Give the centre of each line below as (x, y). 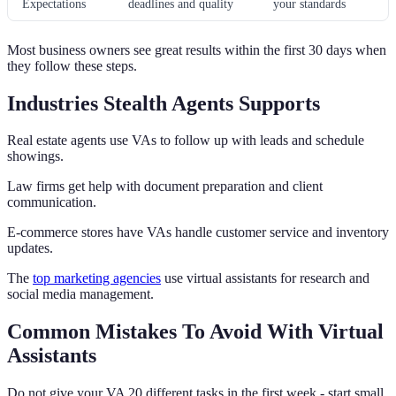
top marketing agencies (97, 278)
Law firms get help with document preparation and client (165, 187)
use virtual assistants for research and (265, 278)
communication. (52, 202)
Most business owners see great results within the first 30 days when (197, 49)
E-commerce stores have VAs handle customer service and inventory (198, 232)
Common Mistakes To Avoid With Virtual (195, 332)
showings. (35, 156)
